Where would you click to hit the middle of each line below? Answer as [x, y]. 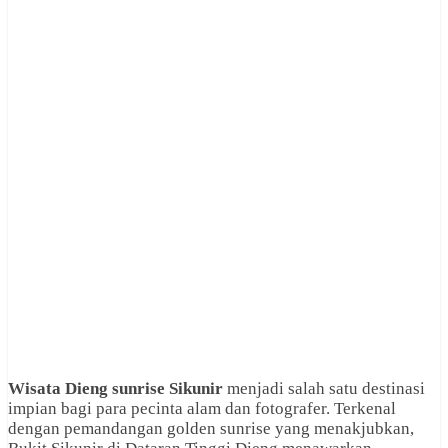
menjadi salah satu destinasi [324, 389]
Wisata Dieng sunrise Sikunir [115, 389]
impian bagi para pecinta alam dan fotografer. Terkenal [202, 409]
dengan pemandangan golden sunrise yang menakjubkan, [211, 429]
